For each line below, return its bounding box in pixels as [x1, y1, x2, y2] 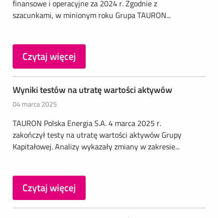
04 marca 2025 [13, 99, 57, 109]
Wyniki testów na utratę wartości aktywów [13, 83, 172, 96]
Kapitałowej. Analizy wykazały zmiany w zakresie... [13, 141, 180, 152]
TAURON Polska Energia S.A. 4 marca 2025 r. [13, 117, 161, 129]
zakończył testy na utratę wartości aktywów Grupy [13, 129, 182, 141]
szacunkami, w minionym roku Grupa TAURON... [13, 9, 171, 21]
